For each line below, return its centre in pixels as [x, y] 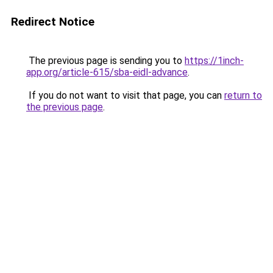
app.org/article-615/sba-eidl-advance [107, 72]
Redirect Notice [53, 22]
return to [243, 95]
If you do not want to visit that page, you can [125, 95]
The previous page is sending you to [105, 61]
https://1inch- [214, 61]
